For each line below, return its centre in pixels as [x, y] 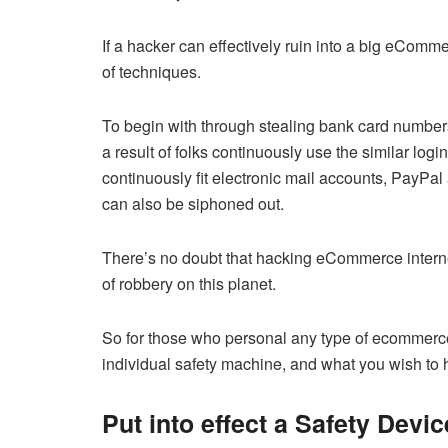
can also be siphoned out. [193, 204]
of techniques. [151, 72]
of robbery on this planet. [189, 284]
